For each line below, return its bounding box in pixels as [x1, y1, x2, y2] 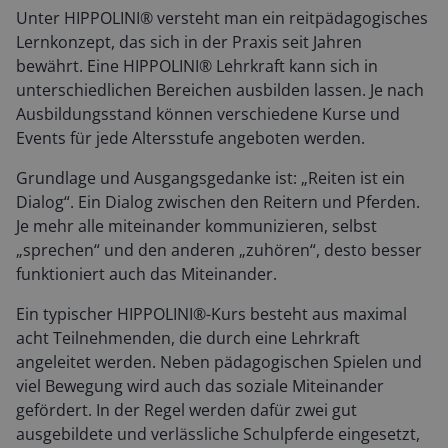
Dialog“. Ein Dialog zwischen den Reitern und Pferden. [16, 191, 420, 214]
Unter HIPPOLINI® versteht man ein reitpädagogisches [16, 7, 428, 30]
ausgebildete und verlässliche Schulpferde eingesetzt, [16, 423, 420, 446]
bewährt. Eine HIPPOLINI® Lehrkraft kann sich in [16, 55, 378, 78]
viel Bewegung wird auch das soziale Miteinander [16, 375, 384, 398]
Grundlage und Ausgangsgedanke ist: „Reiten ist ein [16, 167, 405, 190]
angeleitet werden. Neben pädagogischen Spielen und [16, 351, 422, 374]
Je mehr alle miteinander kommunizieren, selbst [16, 215, 377, 238]
